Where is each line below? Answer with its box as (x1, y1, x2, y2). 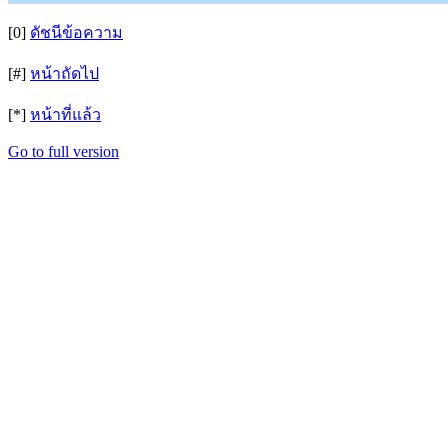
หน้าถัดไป (30, 65, 99, 82)
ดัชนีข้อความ (30, 24, 123, 41)
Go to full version (8, 143, 119, 160)
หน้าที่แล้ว (30, 106, 101, 123)
